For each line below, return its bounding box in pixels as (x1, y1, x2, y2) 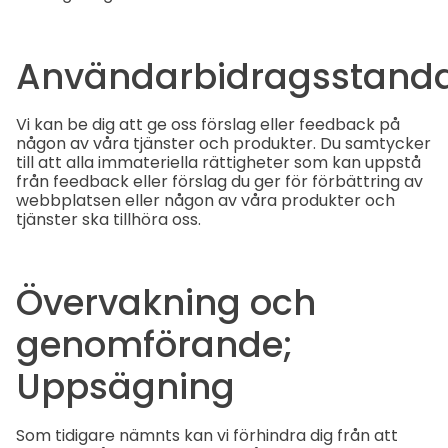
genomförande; (16, 320, 293, 370)
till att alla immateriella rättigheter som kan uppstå (16, 151, 421, 175)
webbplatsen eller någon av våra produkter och (16, 189, 395, 213)
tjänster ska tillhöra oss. (16, 208, 201, 232)
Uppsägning (16, 362, 235, 412)
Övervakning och (16, 278, 316, 328)
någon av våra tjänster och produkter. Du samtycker (16, 132, 431, 156)
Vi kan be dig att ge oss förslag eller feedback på (16, 113, 400, 137)
